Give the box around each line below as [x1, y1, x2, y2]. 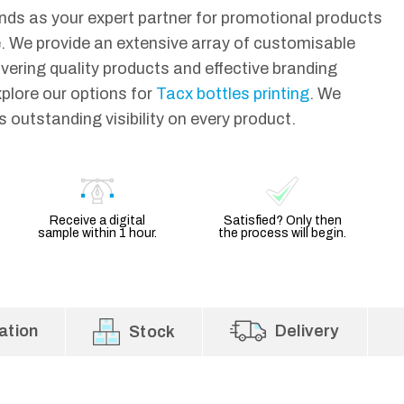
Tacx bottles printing [156, 85, 309, 104]
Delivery [275, 322, 340, 341]
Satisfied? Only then [223, 214, 342, 228]
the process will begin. [218, 226, 347, 241]
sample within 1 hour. [37, 226, 157, 241]
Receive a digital [49, 214, 145, 228]
